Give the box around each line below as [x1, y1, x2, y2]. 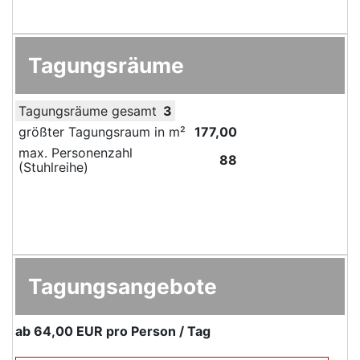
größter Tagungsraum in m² [18, 123, 186, 140]
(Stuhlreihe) [18, 158, 88, 175]
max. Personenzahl [18, 144, 133, 161]
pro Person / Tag [103, 322, 211, 339]
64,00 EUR [34, 322, 103, 339]
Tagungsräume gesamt [18, 102, 157, 119]
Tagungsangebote [28, 272, 217, 299]
